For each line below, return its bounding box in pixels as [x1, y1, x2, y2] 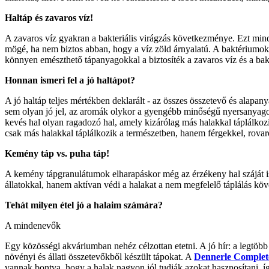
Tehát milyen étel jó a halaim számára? [5, 199, 163, 210]
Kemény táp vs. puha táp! [5, 148, 109, 159]
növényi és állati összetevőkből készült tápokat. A [5, 251, 194, 262]
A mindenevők [5, 220, 61, 231]
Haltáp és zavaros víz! [5, 12, 93, 23]
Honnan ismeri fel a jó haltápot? [5, 74, 135, 85]
